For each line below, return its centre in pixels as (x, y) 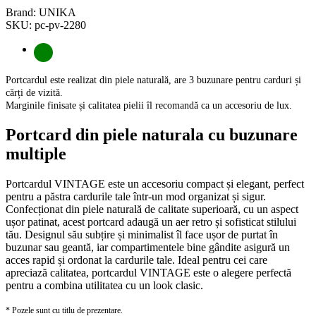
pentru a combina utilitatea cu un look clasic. (104, 285)
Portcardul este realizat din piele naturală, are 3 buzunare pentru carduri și (153, 80)
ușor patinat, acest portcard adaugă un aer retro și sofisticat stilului (151, 221)
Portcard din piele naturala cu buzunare (152, 134)
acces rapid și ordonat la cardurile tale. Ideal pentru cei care (136, 260)
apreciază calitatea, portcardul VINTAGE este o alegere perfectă (148, 272)
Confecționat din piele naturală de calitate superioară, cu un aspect (152, 209)
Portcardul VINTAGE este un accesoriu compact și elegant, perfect (155, 183)
